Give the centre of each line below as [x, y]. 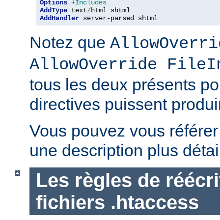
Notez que [70, 42]
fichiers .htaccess [117, 202]
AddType [54, 10]
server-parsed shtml [118, 18]
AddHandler [59, 18]
